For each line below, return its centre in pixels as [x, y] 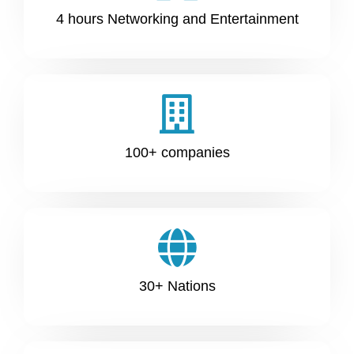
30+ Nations [177, 286]
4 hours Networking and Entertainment [177, 19]
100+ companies [177, 153]
